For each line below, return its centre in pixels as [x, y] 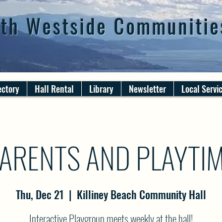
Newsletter [147, 89]
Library [101, 89]
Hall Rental [54, 89]
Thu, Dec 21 [40, 194]
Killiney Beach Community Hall [141, 194]
